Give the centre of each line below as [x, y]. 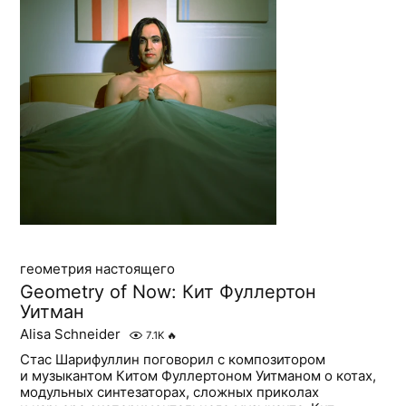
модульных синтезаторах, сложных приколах [170, 391]
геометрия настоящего [98, 268]
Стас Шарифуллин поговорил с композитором [173, 359]
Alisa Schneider [71, 333]
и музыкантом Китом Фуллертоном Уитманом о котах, [198, 375]
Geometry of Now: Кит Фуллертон [169, 291]
